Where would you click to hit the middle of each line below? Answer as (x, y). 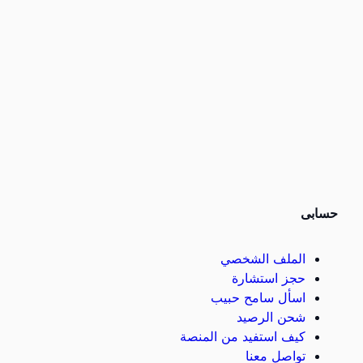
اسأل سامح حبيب (258, 297)
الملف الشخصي (263, 258)
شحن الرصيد (271, 317)
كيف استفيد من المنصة (243, 336)
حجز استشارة (269, 278)
